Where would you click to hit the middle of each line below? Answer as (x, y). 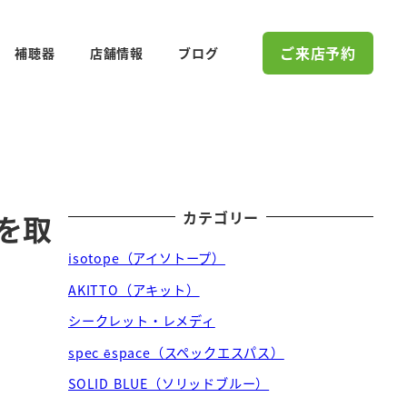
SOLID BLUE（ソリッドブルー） (169, 384)
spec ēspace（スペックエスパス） (176, 352)
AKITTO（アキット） (134, 289)
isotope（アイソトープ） (147, 258)
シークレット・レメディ (142, 321)
